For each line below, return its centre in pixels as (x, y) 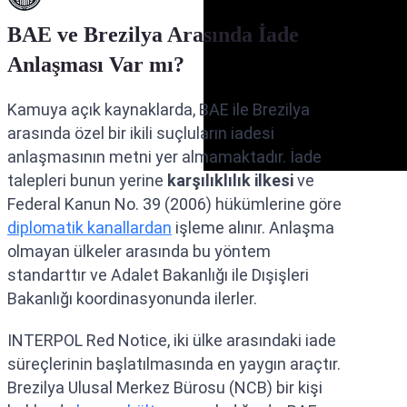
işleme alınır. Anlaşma (253, 228)
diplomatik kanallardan (89, 228)
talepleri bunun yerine (87, 181)
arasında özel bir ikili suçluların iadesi (141, 134)
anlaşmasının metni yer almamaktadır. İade (164, 157)
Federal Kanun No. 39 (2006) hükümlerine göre (174, 204)
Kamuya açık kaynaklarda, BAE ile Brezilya (159, 110)
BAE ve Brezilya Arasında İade (153, 35)
